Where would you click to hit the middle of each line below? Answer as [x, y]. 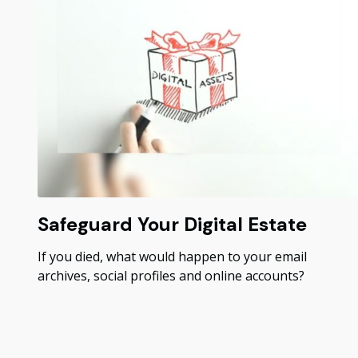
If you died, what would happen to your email [172, 256]
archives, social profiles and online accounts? [171, 275]
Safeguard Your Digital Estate [172, 224]
